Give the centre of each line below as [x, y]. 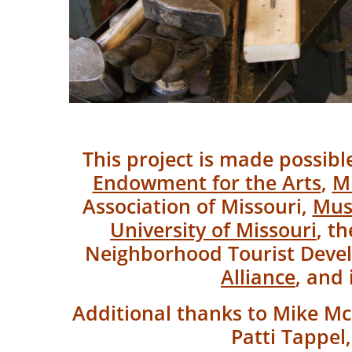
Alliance [258, 277]
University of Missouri [213, 230]
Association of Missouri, [197, 206]
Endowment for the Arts [207, 183]
